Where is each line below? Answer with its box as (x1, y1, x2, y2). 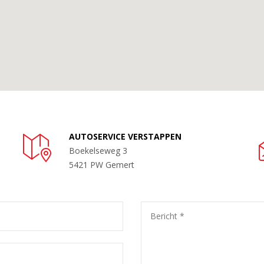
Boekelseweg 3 (69, 145, 127, 156)
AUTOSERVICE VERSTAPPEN (69, 131, 181, 142)
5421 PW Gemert (69, 159, 134, 170)
